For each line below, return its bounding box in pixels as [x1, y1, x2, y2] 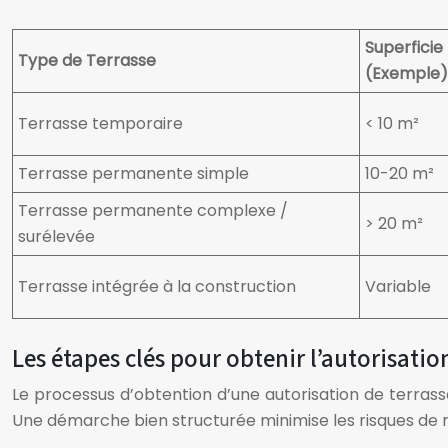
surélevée [18, 225, 95, 248]
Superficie [365, 36, 443, 59]
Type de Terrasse [18, 49, 156, 72]
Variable [365, 275, 431, 298]
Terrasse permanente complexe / [18, 199, 288, 222]
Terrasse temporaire [18, 112, 183, 135]
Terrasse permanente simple [18, 162, 249, 185]
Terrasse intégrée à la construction [18, 275, 296, 298]
